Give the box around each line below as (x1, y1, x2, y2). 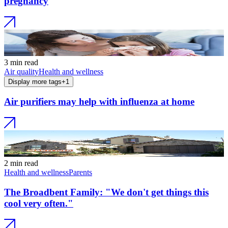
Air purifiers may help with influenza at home (4, 96, 194, 107)
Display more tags (8, 77, 62, 85)
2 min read (4, 159, 38, 168)
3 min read (4, 58, 38, 67)
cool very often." (4, 197, 73, 209)
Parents (69, 168, 92, 177)
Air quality (4, 67, 39, 76)
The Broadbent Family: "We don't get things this (4, 186, 209, 197)
